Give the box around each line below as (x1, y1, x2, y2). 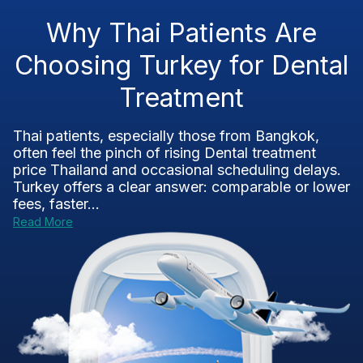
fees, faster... (13, 195, 100, 212)
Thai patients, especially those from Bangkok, (13, 127, 319, 144)
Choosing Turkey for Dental (15, 49, 348, 81)
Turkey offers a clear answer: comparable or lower (13, 178, 350, 195)
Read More (13, 215, 73, 228)
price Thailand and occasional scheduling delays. (13, 161, 341, 178)
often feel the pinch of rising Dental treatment (13, 144, 316, 161)
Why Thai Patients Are (46, 17, 317, 49)
